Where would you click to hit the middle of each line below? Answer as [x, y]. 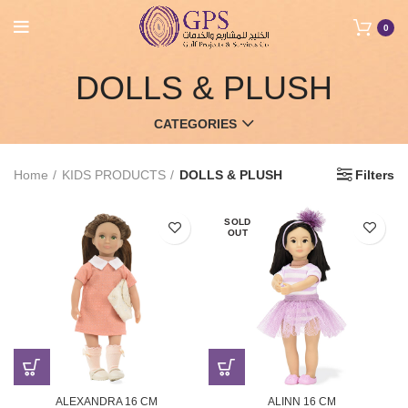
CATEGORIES [195, 123]
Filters [375, 175]
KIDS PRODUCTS [114, 174]
